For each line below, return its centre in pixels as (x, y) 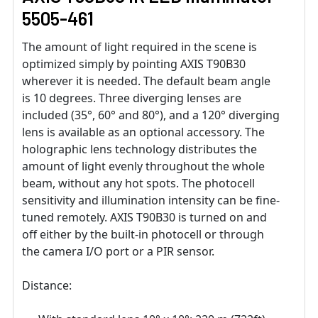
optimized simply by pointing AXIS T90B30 (134, 64)
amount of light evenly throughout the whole (143, 166)
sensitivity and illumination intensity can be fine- (151, 200)
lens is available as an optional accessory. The (143, 132)
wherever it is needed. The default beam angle (146, 81)
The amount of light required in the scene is (139, 46)
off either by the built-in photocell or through (143, 234)
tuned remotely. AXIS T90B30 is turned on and (144, 217)
